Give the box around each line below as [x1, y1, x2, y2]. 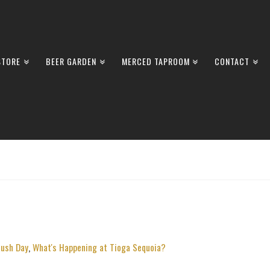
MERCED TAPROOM [121, 54, 190, 67]
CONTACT [215, 54, 250, 67]
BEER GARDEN [45, 54, 96, 67]
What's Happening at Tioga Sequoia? [33, 240, 166, 254]
